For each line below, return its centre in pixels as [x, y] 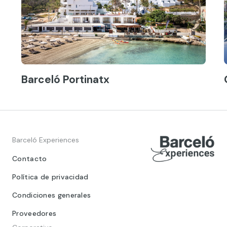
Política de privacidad [50, 177]
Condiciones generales [52, 195]
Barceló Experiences [46, 140]
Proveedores [34, 213]
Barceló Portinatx [65, 79]
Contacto [30, 158]
